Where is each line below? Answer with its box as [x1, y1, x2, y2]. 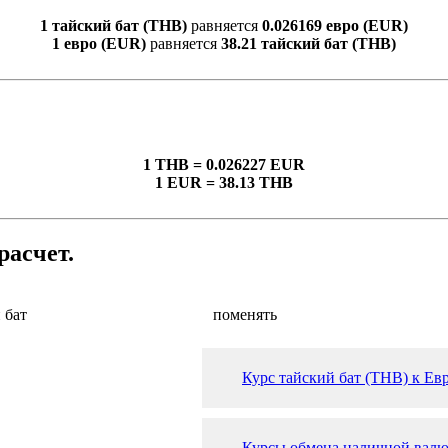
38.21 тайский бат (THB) [221, 34, 396, 52]
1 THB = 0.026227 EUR [143, 155, 305, 173]
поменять [213, 305, 277, 323]
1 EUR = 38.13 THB [155, 173, 293, 191]
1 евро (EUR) [52, 34, 146, 52]
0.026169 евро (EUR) [262, 16, 408, 34]
